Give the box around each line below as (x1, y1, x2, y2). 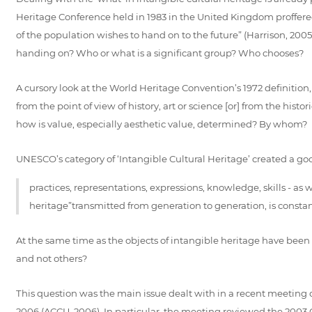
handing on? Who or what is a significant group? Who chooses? (15, 47, 304, 58)
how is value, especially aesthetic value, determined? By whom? (15, 118, 307, 130)
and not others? (15, 252, 87, 264)
